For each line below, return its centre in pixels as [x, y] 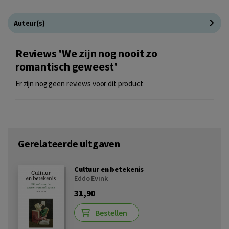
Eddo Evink [91, 178]
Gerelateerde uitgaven [69, 143]
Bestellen [111, 213]
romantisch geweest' [66, 67]
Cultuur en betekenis [109, 169]
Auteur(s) [29, 23]
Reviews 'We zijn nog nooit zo [86, 53]
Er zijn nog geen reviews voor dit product [79, 84]
